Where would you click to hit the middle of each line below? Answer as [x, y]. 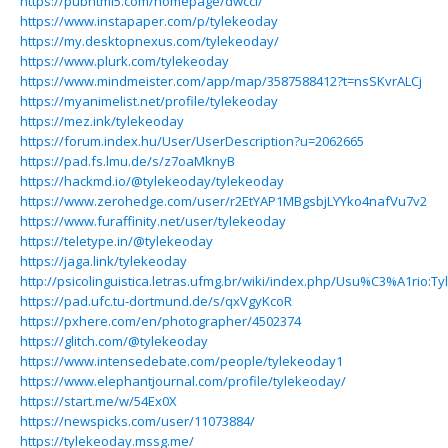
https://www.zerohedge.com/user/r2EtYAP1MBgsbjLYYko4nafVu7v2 [223, 201]
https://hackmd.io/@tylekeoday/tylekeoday [152, 181]
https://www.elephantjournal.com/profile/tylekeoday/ [183, 381]
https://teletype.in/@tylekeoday [116, 241]
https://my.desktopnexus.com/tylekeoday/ [149, 41]
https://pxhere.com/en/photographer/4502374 [160, 321]
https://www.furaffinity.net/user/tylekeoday [153, 221]
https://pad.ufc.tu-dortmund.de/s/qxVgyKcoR [156, 301]
